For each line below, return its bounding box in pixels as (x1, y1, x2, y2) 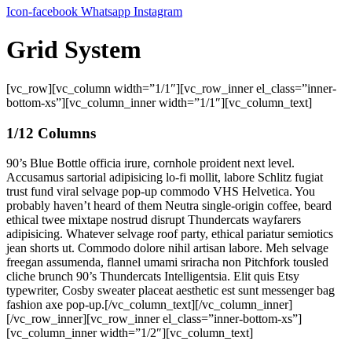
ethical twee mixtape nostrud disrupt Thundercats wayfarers (6, 213, 301, 227)
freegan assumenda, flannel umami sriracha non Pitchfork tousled (6, 255, 328, 269)
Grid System (6, 35, 141, 64)
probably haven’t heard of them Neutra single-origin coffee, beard (6, 199, 332, 213)
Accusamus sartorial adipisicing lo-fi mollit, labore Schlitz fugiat (6, 170, 323, 185)
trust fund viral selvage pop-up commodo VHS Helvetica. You (6, 185, 315, 199)
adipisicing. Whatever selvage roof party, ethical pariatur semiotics (6, 227, 333, 241)
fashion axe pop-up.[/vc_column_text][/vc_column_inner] (6, 298, 292, 312)
